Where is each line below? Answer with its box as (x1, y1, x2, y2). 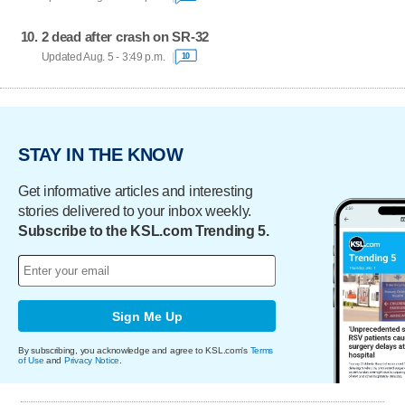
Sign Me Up (111, 308, 183, 324)
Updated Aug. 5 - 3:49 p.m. (41, 51, 165, 62)
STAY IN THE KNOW (18, 144, 184, 165)
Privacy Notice (63, 355, 120, 365)
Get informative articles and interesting (18, 184, 253, 199)
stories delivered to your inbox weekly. (18, 203, 252, 219)
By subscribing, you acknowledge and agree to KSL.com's (18, 345, 250, 355)
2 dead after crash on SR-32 (41, 29, 210, 45)
